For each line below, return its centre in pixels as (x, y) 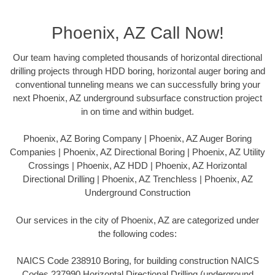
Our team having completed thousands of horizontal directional (137, 57)
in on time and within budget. (137, 111)
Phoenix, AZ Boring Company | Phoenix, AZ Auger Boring (137, 139)
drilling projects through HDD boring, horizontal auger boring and (137, 71)
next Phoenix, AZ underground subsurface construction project (137, 98)
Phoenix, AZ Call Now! (137, 33)
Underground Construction (137, 193)
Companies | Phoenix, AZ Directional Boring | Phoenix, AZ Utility (137, 152)
